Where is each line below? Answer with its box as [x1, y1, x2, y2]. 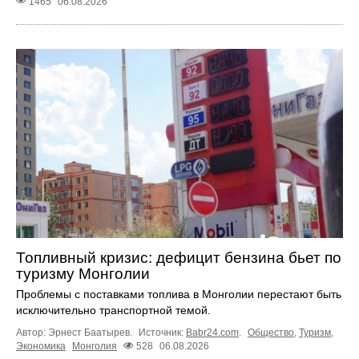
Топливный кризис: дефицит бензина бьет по [16, 249, 341, 267]
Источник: [139, 327, 186, 339]
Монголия [72, 341, 117, 353]
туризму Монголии [16, 265, 150, 283]
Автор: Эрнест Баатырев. [16, 327, 135, 339]
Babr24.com [186, 327, 239, 339]
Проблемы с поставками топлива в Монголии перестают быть [16, 288, 341, 301]
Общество [248, 327, 294, 339]
